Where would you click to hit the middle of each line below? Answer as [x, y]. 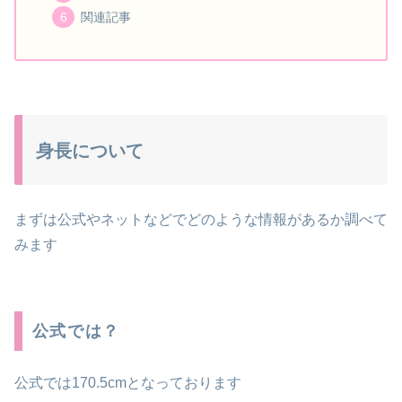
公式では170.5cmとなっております [128, 383]
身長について [90, 150]
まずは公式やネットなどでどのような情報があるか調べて [201, 220]
